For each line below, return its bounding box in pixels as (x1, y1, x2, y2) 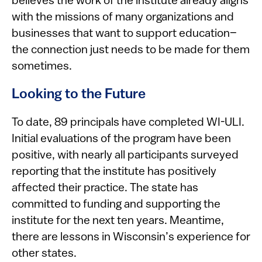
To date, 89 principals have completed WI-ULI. (12, 117, 244, 129)
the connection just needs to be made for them (12, 44, 250, 57)
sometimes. (12, 61, 72, 73)
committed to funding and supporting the (12, 199, 220, 211)
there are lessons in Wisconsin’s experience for (12, 232, 250, 244)
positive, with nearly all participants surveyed (12, 150, 239, 162)
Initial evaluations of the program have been (12, 133, 231, 146)
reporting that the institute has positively (12, 166, 216, 178)
